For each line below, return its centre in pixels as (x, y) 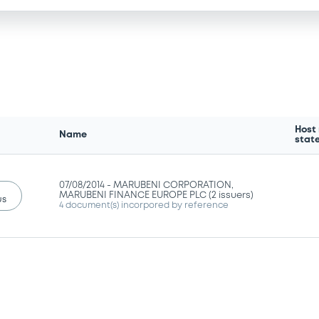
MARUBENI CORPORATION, (174, 185)
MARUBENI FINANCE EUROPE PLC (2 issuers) (157, 195)
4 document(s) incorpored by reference (144, 205)
